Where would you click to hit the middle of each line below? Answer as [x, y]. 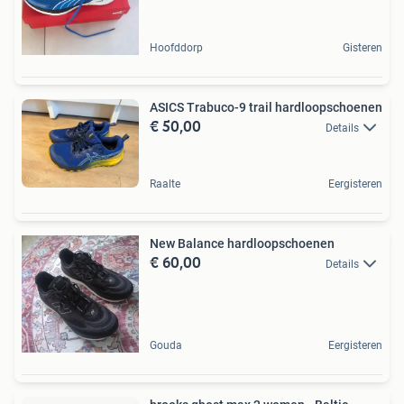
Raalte [165, 184]
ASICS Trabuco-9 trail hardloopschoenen [266, 107]
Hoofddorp [176, 47]
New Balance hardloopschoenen [242, 243]
